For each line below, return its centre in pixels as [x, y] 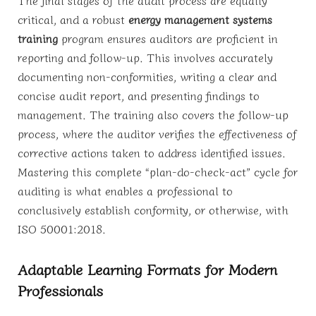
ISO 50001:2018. [62, 229]
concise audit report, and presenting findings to [139, 96]
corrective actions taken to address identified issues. [152, 153]
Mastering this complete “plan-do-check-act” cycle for [158, 172]
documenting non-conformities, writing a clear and [147, 77]
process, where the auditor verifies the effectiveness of [157, 134]
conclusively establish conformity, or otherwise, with [153, 210]
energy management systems [200, 19]
